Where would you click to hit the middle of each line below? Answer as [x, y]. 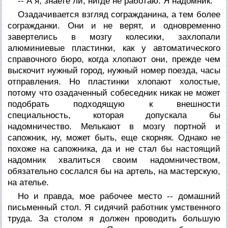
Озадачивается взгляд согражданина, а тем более [119, 14]
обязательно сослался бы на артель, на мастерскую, [114, 171]
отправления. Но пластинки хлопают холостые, [114, 81]
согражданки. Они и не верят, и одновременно [114, 25]
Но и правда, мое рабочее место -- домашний [119, 196]
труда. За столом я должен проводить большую [114, 218]
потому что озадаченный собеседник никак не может [114, 93]
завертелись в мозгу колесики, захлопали [114, 37]
